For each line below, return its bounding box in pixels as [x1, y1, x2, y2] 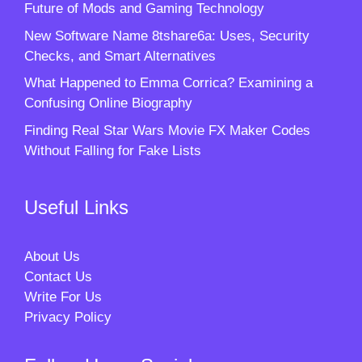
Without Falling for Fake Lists [24, 142, 201, 158]
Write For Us [24, 288, 102, 305]
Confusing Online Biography [24, 95, 192, 112]
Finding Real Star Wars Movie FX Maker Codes [24, 122, 310, 138]
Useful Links [24, 196, 128, 218]
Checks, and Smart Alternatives [24, 48, 216, 64]
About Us [24, 248, 80, 264]
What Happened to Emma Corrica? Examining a [24, 75, 313, 91]
